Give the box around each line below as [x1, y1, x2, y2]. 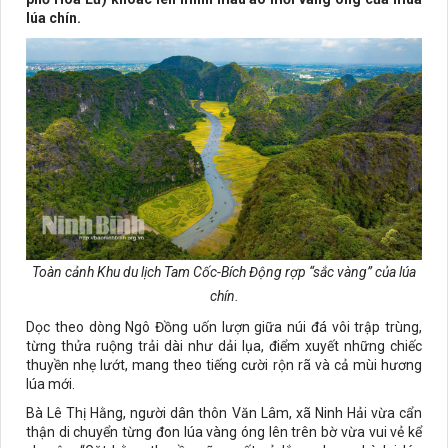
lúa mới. [26, 376, 75, 393]
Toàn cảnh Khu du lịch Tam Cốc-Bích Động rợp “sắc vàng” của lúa [32, 264, 416, 281]
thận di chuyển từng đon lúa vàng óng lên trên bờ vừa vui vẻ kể [26, 424, 422, 441]
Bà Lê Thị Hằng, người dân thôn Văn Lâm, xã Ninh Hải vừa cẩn [26, 405, 422, 422]
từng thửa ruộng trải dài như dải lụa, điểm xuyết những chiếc [26, 338, 422, 355]
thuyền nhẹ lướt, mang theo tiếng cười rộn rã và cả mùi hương [26, 357, 422, 374]
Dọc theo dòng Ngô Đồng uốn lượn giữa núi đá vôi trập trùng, [26, 319, 422, 336]
